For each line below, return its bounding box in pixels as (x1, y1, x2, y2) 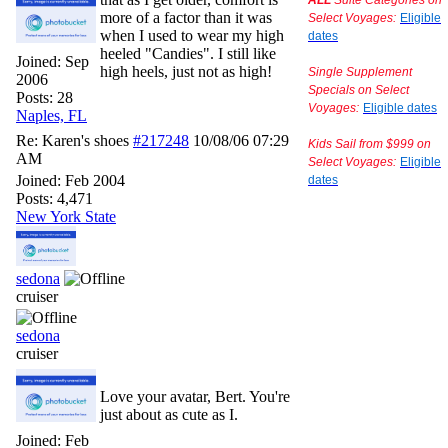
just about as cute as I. (100, 406, 238, 423)
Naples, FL (16, 107, 87, 125)
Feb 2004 (65, 172, 125, 189)
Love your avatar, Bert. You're (100, 388, 290, 405)
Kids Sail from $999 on (308, 137, 431, 151)
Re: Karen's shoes (16, 132, 129, 149)
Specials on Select (308, 83, 409, 97)
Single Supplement (308, 65, 412, 79)
